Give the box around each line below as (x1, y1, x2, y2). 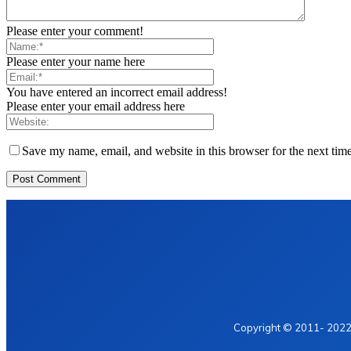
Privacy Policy (90, 277, 157, 290)
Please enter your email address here (6, 100, 185, 114)
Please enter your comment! (6, 24, 143, 38)
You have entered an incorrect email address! (6, 85, 227, 100)
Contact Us (181, 277, 233, 290)
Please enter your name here (6, 55, 145, 69)
